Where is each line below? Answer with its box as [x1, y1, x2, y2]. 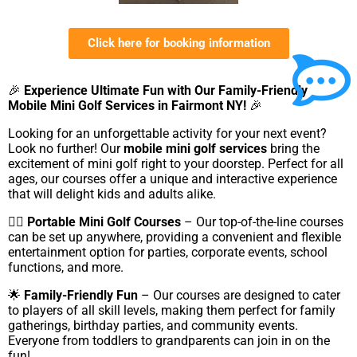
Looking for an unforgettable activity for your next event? [8, 125, 327, 141]
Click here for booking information [87, 35, 270, 50]
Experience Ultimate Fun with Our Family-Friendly [24, 82, 308, 98]
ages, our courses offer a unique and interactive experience [8, 171, 337, 186]
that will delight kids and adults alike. [8, 186, 216, 202]
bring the [267, 140, 320, 156]
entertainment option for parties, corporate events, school [8, 244, 328, 260]
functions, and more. [8, 259, 124, 275]
